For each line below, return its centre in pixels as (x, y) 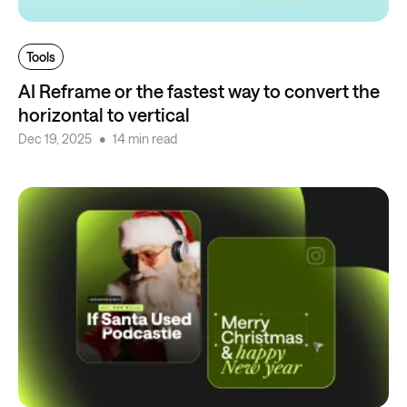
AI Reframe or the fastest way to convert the (199, 91)
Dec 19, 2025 (55, 139)
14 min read (145, 139)
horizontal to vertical (104, 115)
